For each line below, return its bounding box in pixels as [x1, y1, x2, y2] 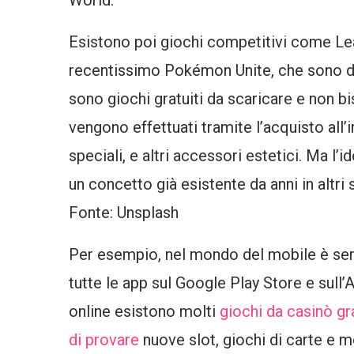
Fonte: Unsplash [69, 203, 179, 222]
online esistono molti [69, 302, 220, 321]
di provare [69, 330, 139, 349]
